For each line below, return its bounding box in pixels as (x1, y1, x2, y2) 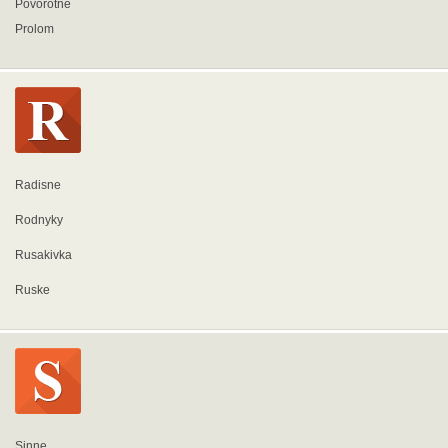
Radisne (15, 178, 61, 192)
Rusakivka (15, 248, 72, 262)
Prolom (15, 22, 54, 36)
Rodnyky (15, 213, 63, 227)
